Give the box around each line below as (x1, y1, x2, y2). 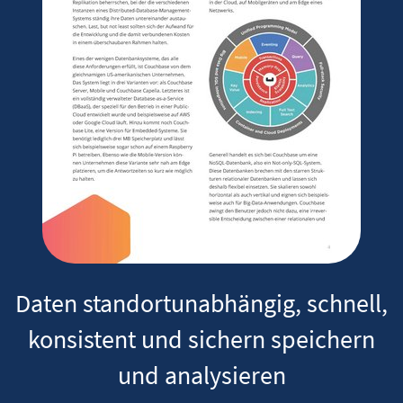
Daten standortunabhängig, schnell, (15, 287, 388, 319)
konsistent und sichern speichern (28, 323, 375, 355)
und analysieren (117, 359, 286, 391)
